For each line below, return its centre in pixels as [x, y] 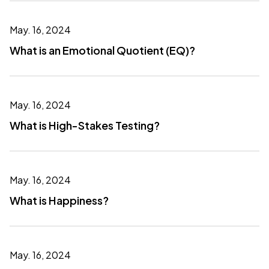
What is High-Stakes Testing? [85, 125]
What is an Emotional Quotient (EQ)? [102, 50]
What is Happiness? [59, 200]
